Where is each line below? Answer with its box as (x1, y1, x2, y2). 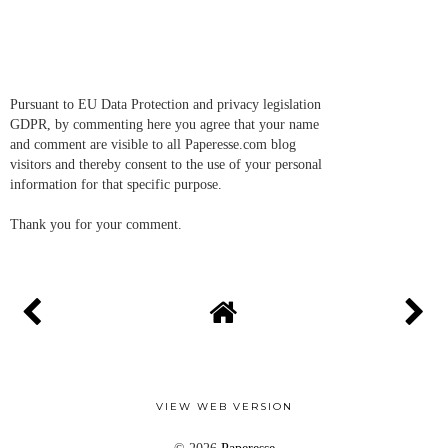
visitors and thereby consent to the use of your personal (10, 156, 322, 173)
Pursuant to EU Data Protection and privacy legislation (10, 96, 321, 113)
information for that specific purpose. (10, 176, 222, 193)
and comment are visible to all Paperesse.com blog (10, 136, 296, 153)
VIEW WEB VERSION (155, 399, 293, 413)
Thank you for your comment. (10, 216, 182, 233)
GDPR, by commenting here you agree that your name (10, 116, 319, 133)
